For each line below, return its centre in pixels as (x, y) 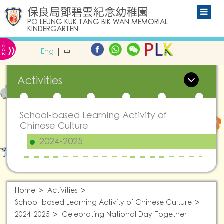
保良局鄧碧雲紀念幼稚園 (88, 12)
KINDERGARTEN (53, 29)
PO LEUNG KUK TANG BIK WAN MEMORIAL (98, 22)
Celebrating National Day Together (124, 215)
